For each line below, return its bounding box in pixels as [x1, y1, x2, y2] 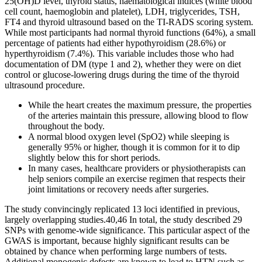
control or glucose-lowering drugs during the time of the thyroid [5, 69, 239, 80]
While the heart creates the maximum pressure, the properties [28, 99, 251, 110]
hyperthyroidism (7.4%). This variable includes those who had [5, 48, 234, 58]
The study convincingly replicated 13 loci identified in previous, [5, 204, 240, 214]
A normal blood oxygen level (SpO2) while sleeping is [28, 131, 229, 142]
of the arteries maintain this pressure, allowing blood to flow [28, 110, 249, 120]
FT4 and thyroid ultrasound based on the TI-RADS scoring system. [5, 16, 253, 27]
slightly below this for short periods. [28, 152, 160, 163]
